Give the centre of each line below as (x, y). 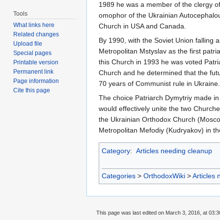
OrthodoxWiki (164, 176)
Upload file (28, 44)
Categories (119, 176)
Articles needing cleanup (174, 151)
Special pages (33, 53)
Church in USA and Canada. (142, 26)
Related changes (36, 35)
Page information (36, 81)
